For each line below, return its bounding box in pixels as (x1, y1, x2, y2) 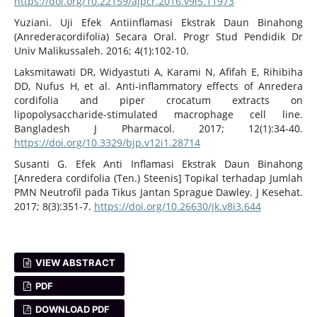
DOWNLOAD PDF (33, 304, 110, 316)
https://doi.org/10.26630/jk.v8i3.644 (93, 200, 261, 214)
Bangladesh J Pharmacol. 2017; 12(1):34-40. (13, 122, 304, 136)
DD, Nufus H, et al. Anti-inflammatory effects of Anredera (13, 79, 304, 93)
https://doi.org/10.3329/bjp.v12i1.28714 (13, 136, 200, 150)
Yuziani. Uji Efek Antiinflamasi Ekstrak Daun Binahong (13, 16, 304, 30)
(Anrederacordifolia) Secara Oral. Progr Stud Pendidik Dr (13, 30, 304, 44)
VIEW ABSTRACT (33, 257, 116, 269)
